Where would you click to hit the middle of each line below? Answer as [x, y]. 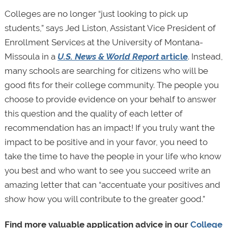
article [173, 57]
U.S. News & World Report [108, 57]
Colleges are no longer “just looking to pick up [96, 14]
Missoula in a [31, 57]
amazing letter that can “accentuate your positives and [112, 185]
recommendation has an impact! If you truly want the [109, 128]
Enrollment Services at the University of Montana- [104, 42]
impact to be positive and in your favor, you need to [106, 142]
